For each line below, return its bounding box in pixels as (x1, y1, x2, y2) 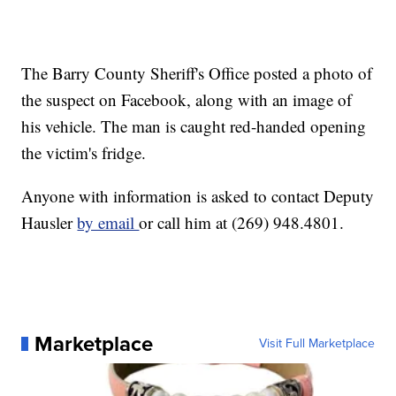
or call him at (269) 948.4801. (139, 211, 345, 234)
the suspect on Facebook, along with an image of (21, 88, 353, 111)
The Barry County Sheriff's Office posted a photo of (21, 62, 373, 85)
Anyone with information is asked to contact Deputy (21, 185, 375, 208)
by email (77, 211, 140, 234)
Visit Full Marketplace (258, 334, 375, 354)
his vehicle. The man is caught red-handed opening (21, 115, 367, 138)
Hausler (21, 211, 78, 234)
